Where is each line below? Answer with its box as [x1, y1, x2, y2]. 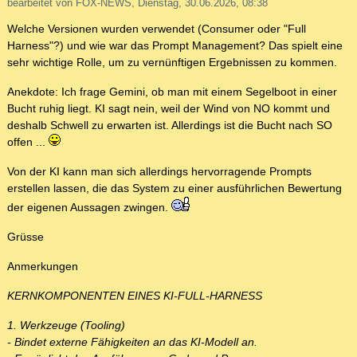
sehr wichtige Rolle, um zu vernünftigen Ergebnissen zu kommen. [7, 56, 337, 69]
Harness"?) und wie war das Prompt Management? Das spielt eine [7, 39, 343, 53]
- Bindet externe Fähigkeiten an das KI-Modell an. [7, 335, 257, 349]
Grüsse [7, 230, 44, 244]
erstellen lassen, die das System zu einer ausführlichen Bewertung [7, 182, 342, 195]
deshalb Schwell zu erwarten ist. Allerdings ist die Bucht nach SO [7, 119, 332, 132]
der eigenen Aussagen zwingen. [7, 201, 171, 214]
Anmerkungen [7, 260, 78, 273]
